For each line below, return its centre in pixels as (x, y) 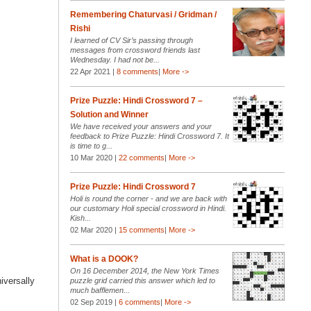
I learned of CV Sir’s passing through (131, 41)
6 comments (139, 302)
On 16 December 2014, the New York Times (144, 271)
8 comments (137, 72)
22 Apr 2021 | (93, 72)
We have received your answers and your (141, 127)
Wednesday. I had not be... (115, 60)
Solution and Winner (109, 115)
